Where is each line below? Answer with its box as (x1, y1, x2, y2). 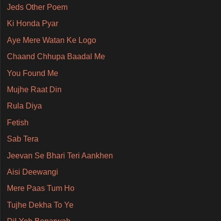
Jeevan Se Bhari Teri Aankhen (6, 151, 113, 160)
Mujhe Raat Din (6, 85, 62, 94)
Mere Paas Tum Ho (6, 184, 74, 193)
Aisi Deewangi (6, 167, 58, 176)
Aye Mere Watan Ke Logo (6, 36, 96, 44)
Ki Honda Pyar (6, 19, 58, 28)
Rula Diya (6, 102, 42, 110)
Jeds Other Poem (6, 2, 68, 11)
